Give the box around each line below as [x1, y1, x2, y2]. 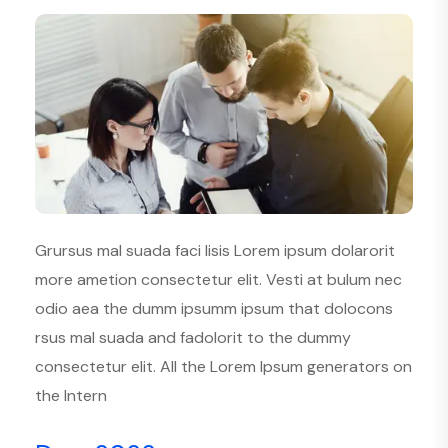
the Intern [35, 384, 107, 406]
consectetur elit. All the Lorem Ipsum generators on [35, 355, 412, 377]
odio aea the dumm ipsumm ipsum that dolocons [35, 297, 393, 319]
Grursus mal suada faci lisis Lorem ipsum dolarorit [35, 239, 395, 261]
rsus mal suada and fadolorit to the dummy [35, 326, 351, 348]
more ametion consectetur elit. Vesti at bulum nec [35, 268, 402, 290]
